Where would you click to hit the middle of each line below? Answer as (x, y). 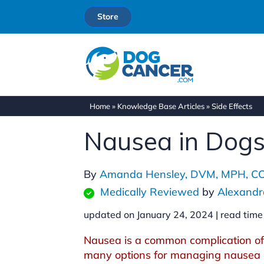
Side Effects (232, 106)
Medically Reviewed (150, 192)
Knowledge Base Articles (161, 106)
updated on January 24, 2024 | (152, 214)
